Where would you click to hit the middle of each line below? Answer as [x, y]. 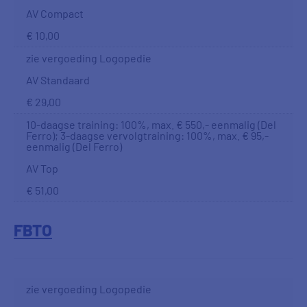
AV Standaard [58, 80]
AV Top [42, 168]
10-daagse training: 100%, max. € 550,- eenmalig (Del [151, 124]
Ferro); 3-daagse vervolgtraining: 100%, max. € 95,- [147, 135]
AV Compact [55, 13]
